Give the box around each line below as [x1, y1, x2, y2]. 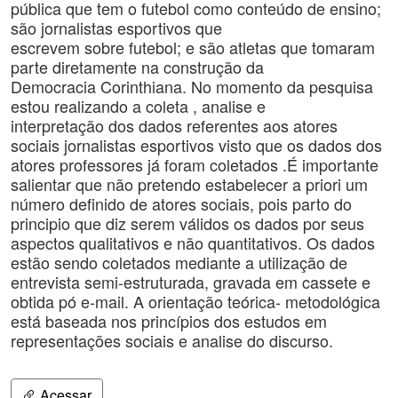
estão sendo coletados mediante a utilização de [11, 251, 347, 274]
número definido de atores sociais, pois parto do [11, 192, 352, 215]
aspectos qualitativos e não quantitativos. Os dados [11, 231, 375, 254]
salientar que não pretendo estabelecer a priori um [11, 172, 368, 195]
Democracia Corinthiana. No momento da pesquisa [11, 75, 373, 98]
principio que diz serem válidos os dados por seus [11, 211, 364, 235]
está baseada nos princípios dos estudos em [11, 309, 327, 332]
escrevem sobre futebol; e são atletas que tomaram [11, 36, 375, 59]
